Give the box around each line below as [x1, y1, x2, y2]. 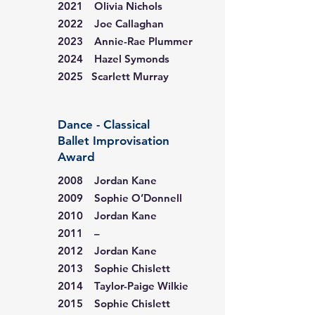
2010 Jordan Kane [58, 209, 157, 222]
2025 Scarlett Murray [58, 70, 169, 83]
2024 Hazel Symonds [58, 52, 169, 65]
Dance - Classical [58, 117, 150, 131]
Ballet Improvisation [58, 134, 169, 148]
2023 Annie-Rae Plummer [58, 34, 193, 48]
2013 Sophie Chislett [58, 262, 170, 275]
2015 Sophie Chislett [58, 297, 170, 310]
